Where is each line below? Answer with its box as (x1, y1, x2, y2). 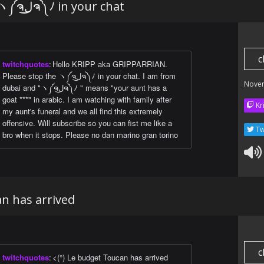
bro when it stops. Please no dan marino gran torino (2, 129, 178, 141)
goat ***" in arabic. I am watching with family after (2, 94, 171, 105)
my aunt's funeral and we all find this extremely (2, 105, 163, 117)
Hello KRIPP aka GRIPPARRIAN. (52, 58, 167, 70)
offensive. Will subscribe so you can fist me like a (2, 117, 172, 129)
